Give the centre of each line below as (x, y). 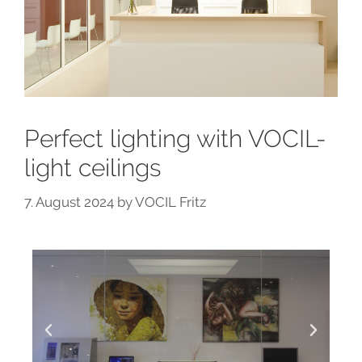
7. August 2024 (69, 202)
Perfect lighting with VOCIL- (175, 139)
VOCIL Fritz (170, 202)
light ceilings (93, 168)
